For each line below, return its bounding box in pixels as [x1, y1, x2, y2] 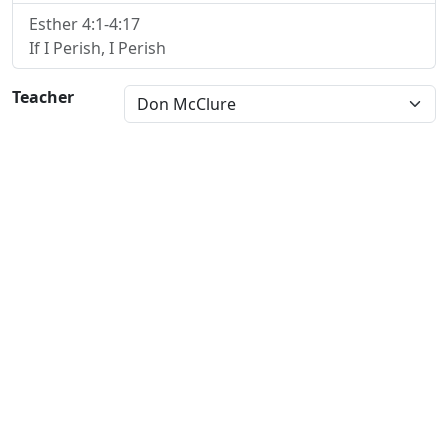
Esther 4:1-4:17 [29, 13, 140, 35]
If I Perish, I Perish [29, 37, 166, 59]
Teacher [12, 86, 74, 108]
